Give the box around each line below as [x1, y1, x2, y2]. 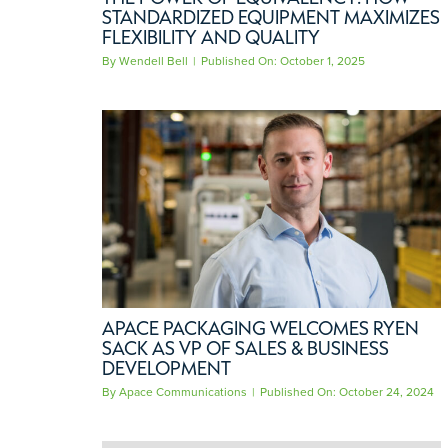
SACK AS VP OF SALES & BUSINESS [101, 336, 389, 361]
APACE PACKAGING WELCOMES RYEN [101, 316, 419, 341]
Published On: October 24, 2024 [259, 383, 434, 402]
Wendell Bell [118, 52, 188, 71]
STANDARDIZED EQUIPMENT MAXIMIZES [101, 5, 440, 30]
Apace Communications [118, 383, 247, 402]
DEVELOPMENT [101, 356, 231, 381]
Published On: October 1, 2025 [200, 52, 365, 71]
